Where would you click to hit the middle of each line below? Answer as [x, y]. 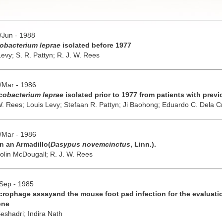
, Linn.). [143, 144]
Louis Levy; [45, 104]
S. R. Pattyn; [36, 55]
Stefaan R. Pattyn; [93, 104]
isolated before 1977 [96, 45]
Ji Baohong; [142, 104]
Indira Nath [45, 213]
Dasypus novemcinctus [90, 144]
